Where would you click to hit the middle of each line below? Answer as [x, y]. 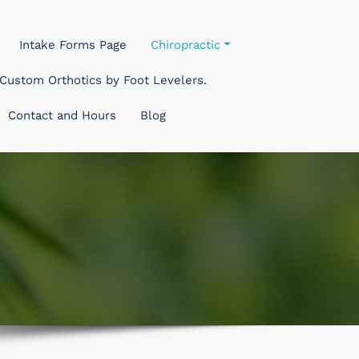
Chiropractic [186, 45]
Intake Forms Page [73, 45]
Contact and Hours [62, 115]
